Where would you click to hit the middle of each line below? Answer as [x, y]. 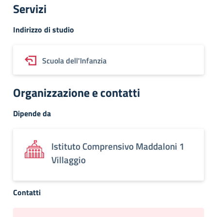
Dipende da [32, 113]
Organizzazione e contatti [77, 93]
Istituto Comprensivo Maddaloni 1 [118, 146]
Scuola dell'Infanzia [74, 61]
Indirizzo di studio [44, 30]
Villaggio [69, 160]
